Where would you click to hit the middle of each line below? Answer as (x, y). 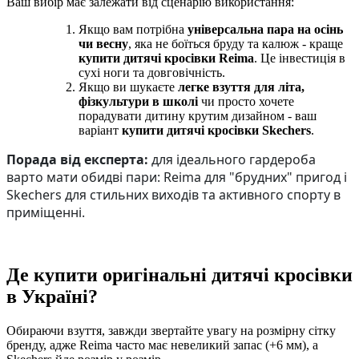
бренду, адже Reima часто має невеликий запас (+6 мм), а (162, 345)
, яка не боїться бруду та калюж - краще (236, 44)
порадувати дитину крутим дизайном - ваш (198, 116)
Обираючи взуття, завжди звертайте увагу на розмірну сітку (171, 330)
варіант (100, 131)
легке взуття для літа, (241, 87)
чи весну (103, 44)
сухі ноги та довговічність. (152, 73)
